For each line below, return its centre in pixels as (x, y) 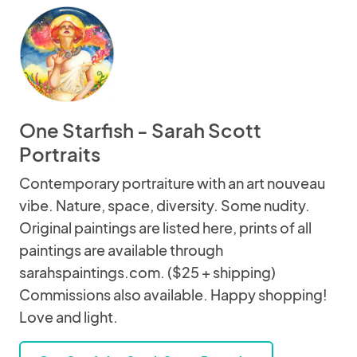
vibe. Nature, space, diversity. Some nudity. (165, 205)
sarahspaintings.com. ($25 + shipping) (147, 272)
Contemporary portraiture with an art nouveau (172, 183)
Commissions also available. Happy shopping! (173, 294)
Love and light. (69, 317)
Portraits (60, 154)
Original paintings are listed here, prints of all (165, 228)
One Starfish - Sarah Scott (140, 130)
